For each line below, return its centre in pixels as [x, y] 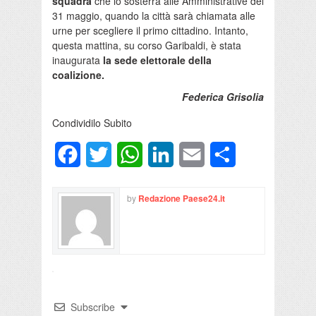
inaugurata [78, 60]
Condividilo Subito [92, 122]
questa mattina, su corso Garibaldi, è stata [147, 45]
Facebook [105, 154]
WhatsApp [169, 154]
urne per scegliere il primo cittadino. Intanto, [150, 30]
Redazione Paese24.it [182, 198]
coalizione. [78, 74]
